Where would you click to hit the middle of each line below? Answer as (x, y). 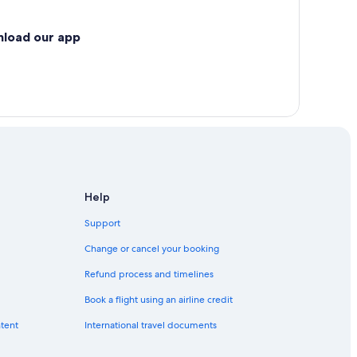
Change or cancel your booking (152, 249)
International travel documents (151, 326)
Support (102, 224)
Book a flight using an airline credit (159, 300)
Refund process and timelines (149, 275)
